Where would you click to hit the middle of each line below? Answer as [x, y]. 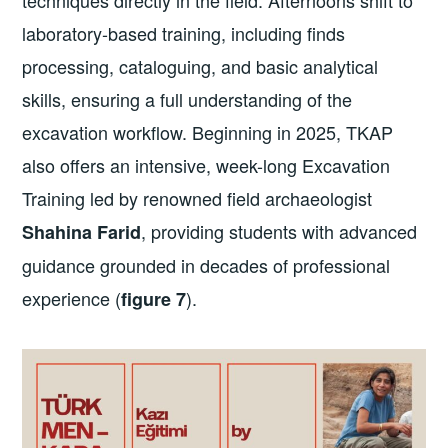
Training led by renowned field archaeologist [197, 198]
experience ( [72, 298]
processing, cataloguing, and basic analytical [200, 66]
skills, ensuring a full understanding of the [187, 99]
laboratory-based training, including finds [184, 33]
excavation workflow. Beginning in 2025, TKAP [208, 132]
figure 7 [154, 299]
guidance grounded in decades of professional [206, 265]
